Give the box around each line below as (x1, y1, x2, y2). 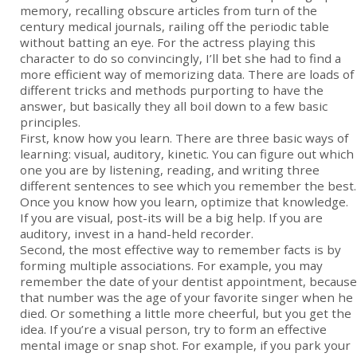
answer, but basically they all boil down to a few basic (20, 98, 328, 115)
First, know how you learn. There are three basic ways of (20, 130, 348, 147)
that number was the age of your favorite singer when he (20, 289, 353, 306)
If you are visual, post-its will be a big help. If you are (20, 210, 323, 226)
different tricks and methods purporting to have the (20, 82, 324, 99)
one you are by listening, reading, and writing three (20, 162, 320, 178)
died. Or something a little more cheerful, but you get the (20, 305, 351, 322)
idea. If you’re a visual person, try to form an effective (20, 321, 327, 338)
